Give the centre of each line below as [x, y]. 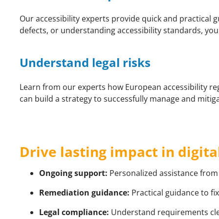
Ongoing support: [73, 173]
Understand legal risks [85, 63]
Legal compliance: [74, 212]
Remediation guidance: [84, 193]
